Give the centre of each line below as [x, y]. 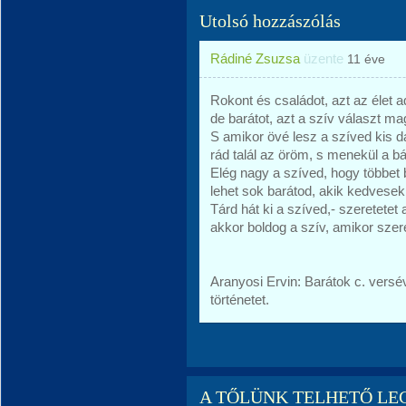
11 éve [366, 59]
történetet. [240, 300]
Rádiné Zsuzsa [255, 58]
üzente [324, 58]
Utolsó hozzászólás [270, 21]
